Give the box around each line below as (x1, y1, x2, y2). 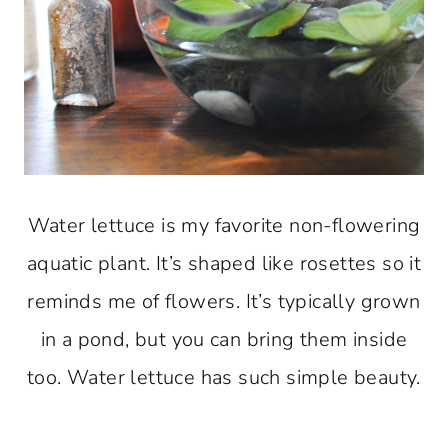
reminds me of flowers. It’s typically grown (27, 288, 421, 315)
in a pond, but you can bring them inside (40, 326, 408, 353)
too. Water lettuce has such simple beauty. (27, 364, 421, 391)
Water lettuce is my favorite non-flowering (27, 212, 421, 239)
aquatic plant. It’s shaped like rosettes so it (26, 250, 422, 277)
